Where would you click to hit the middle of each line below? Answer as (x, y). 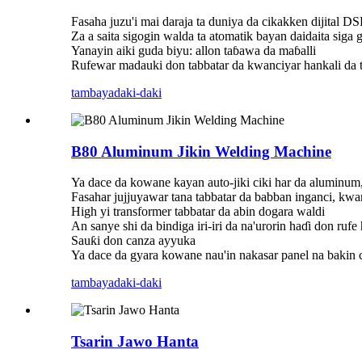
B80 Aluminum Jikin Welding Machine (201, 151)
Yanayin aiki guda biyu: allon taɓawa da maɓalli (194, 50)
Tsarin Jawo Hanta (135, 342)
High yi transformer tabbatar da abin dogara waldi (198, 212)
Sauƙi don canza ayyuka (133, 241)
